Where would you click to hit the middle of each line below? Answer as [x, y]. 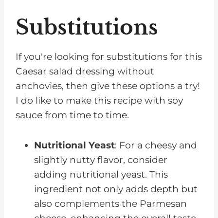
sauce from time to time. [72, 115]
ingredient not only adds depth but [116, 189]
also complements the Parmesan [110, 204]
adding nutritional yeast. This [101, 175]
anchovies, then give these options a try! [108, 86]
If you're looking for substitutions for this [109, 57]
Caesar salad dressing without [85, 72]
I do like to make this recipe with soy [99, 101]
